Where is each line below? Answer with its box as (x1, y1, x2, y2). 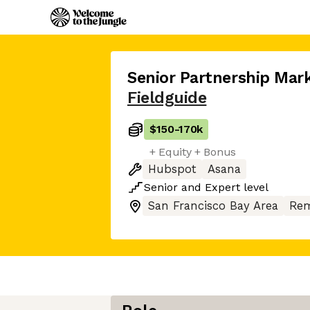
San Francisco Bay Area (148, 199, 278, 212)
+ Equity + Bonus (149, 145, 236, 158)
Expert (205, 181, 240, 194)
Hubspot (148, 163, 197, 176)
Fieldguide (127, 89, 207, 107)
